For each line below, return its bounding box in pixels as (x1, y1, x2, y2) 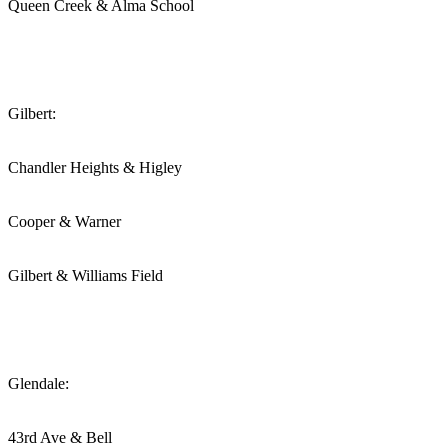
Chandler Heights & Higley (8, 158, 182, 176)
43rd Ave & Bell (8, 428, 112, 446)
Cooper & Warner (8, 212, 121, 230)
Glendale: (8, 374, 69, 392)
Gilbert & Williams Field (8, 266, 163, 284)
